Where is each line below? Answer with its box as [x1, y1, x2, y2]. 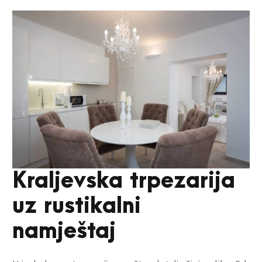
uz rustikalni [12, 194, 141, 219]
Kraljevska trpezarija [12, 169, 235, 194]
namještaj [12, 219, 116, 244]
